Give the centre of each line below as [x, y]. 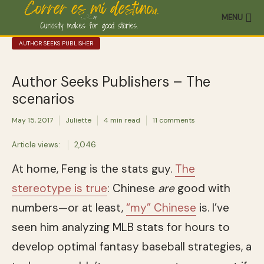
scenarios [43, 99]
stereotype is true [60, 188]
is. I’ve [213, 207]
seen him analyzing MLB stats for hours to [121, 227]
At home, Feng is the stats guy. [93, 169]
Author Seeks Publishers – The [111, 82]
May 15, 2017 [32, 121]
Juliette [78, 121]
